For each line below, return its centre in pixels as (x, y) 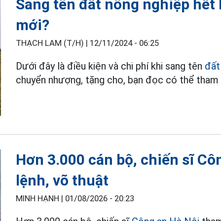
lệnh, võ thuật (62, 180)
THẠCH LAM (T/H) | (53, 43)
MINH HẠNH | (41, 198)
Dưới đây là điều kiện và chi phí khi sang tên (110, 66)
